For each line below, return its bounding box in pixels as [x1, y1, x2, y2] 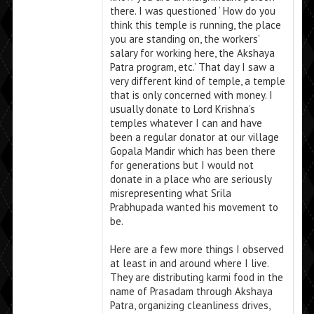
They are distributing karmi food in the [109, 271, 283, 285]
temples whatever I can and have [109, 116, 262, 130]
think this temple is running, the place [109, 18, 281, 32]
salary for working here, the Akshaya [109, 46, 275, 60]
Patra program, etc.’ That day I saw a [109, 60, 275, 74]
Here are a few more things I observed [109, 243, 284, 257]
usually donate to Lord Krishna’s [109, 102, 255, 116]
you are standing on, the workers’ [109, 32, 259, 46]
